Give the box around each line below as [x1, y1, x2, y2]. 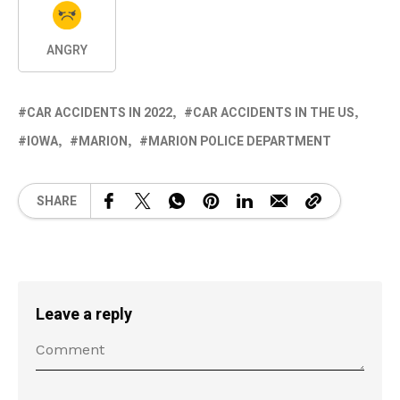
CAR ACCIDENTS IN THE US [193, 104, 354, 123]
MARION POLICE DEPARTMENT [148, 132, 331, 152]
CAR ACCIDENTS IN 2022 [27, 104, 172, 123]
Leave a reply [36, 303, 132, 328]
